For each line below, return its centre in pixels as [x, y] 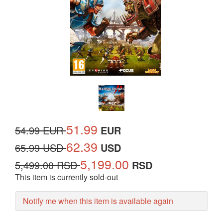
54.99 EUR [41, 130]
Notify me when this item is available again [98, 201]
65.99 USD [41, 148]
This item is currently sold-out [66, 177]
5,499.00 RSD [48, 165]
